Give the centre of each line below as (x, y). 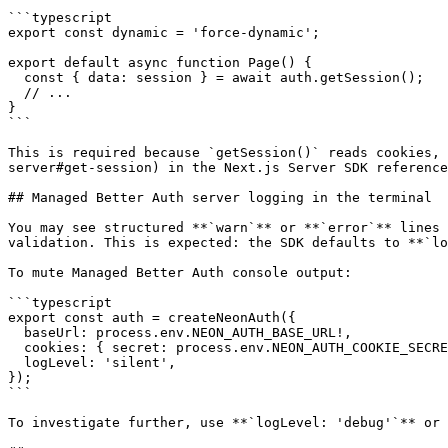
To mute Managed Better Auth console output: (180, 272)
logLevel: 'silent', (16, 362)
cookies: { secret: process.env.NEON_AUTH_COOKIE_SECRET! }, (16, 347)
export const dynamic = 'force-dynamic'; (164, 32)
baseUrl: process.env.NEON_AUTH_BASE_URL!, (16, 332)
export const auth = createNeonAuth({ (152, 317)
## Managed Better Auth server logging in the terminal (220, 197)
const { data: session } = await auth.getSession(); (16, 77)
